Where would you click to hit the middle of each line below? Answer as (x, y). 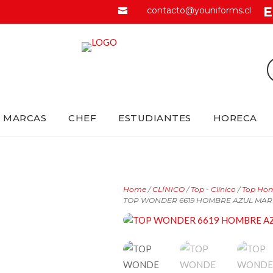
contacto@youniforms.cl (199, 10)
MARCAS (25, 118)
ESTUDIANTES (155, 118)
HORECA (235, 118)
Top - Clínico (213, 189)
